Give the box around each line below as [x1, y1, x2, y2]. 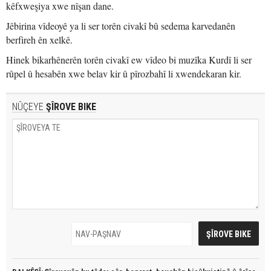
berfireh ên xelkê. [6, 33, 73, 46]
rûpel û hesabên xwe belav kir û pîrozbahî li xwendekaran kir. [6, 67, 241, 80]
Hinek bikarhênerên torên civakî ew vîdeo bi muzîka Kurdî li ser [6, 53, 252, 66]
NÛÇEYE [12, 101, 44, 113]
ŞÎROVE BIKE [44, 101, 96, 113]
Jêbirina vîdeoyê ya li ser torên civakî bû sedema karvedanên [6, 19, 235, 32]
